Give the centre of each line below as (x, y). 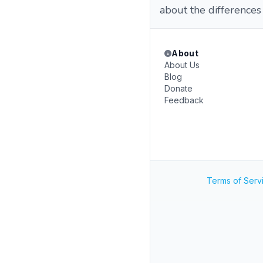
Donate (178, 88)
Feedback (184, 100)
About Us (182, 65)
